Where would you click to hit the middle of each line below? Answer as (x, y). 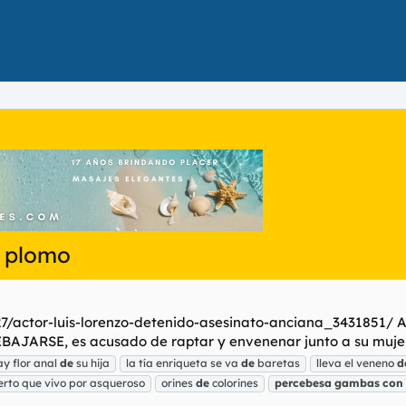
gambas (357, 382)
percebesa (303, 382)
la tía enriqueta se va (184, 362)
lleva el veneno (357, 362)
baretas (277, 362)
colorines (234, 382)
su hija (92, 362)
